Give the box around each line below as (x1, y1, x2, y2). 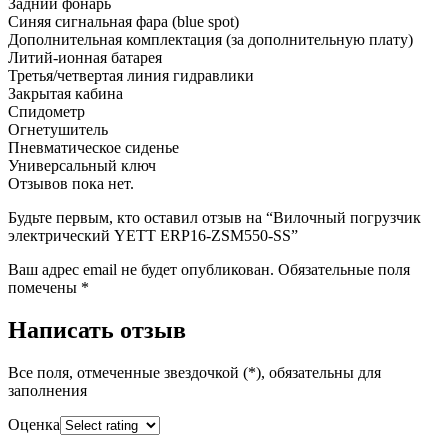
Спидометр (8, 102, 85, 120)
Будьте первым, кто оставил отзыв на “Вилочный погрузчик (8, 208, 421, 226)
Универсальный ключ (8, 156, 156, 174)
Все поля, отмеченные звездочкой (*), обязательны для (8, 363, 381, 381)
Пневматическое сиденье (8, 138, 179, 156)
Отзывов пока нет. (8, 174, 134, 192)
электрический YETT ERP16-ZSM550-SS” (8, 226, 298, 244)
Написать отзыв (8, 316, 186, 343)
